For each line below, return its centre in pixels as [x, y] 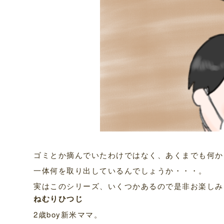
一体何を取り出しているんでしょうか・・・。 [120, 170]
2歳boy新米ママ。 [68, 214]
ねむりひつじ [58, 199]
